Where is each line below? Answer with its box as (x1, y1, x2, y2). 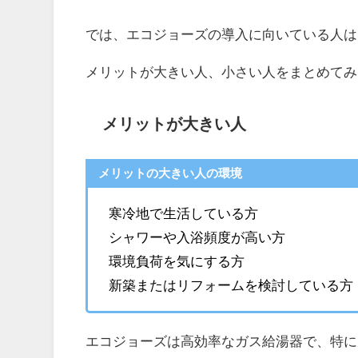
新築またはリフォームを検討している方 (108, 277, 353, 292)
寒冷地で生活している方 (108, 205, 258, 220)
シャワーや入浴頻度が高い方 (108, 229, 285, 244)
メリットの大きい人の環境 (97, 167, 242, 180)
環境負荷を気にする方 (108, 253, 245, 268)
